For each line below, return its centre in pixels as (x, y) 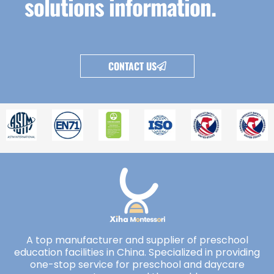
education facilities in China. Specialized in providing (137, 252)
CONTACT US (132, 66)
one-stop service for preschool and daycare (137, 264)
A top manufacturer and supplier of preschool (137, 240)
